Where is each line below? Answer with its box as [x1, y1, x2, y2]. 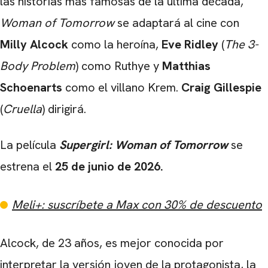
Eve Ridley [162, 36, 218, 52]
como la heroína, [68, 36, 162, 52]
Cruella [3, 100, 42, 117]
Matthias [162, 57, 211, 74]
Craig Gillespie [181, 79, 261, 95]
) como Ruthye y [75, 57, 162, 74]
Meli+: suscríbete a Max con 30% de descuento [12, 196, 262, 212]
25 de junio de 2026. [55, 158, 163, 174]
